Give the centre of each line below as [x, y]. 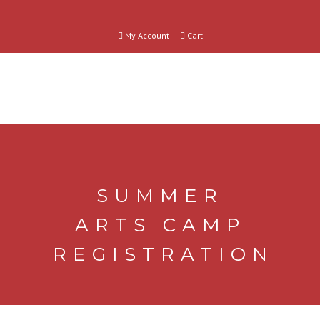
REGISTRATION [163, 254]
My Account [146, 35]
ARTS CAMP [160, 225]
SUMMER [160, 196]
